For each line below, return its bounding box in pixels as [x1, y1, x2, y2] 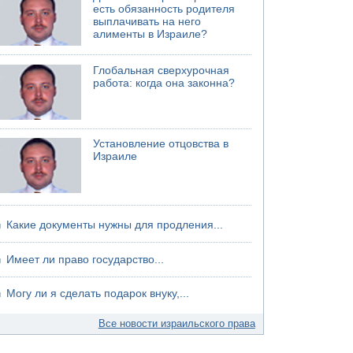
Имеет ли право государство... [6, 253, 165, 266]
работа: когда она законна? [93, 76, 236, 89]
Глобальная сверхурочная [93, 64, 230, 76]
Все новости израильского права [98, 318, 255, 329]
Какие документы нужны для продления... [6, 219, 224, 231]
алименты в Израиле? [93, 28, 208, 40]
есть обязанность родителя [93, 3, 236, 15]
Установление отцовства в [93, 138, 229, 150]
